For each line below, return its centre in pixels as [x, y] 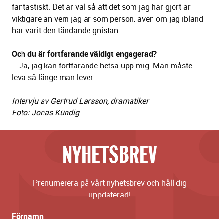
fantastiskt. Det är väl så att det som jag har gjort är [101, 7]
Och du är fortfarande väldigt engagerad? [84, 54]
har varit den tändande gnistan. [66, 31]
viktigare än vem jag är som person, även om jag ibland [108, 19]
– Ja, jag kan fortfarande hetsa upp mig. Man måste [102, 66]
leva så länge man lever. [53, 77]
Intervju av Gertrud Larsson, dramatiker [80, 101]
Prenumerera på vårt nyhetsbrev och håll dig [109, 183]
